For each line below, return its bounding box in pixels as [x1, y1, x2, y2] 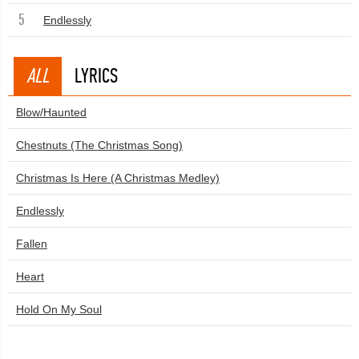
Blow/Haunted [16, 106, 87, 119]
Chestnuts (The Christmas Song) [16, 139, 183, 151]
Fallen [16, 237, 47, 250]
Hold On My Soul [16, 303, 102, 316]
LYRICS [75, 63, 118, 88]
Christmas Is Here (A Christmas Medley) [16, 171, 220, 184]
